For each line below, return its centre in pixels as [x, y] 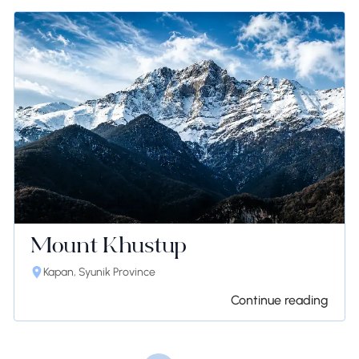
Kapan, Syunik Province [99, 272]
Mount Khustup [108, 247]
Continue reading [280, 300]
